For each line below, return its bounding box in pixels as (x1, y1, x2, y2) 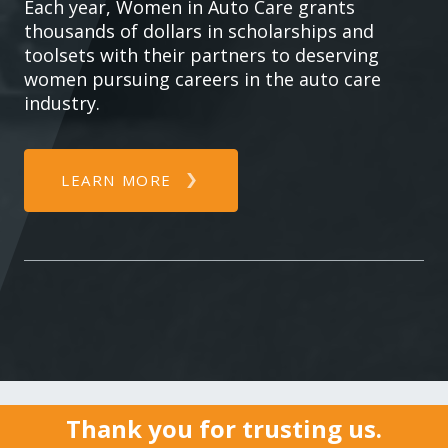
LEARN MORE (61, 170, 172, 190)
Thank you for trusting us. (66, 412, 382, 445)
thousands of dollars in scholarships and (24, 19, 374, 43)
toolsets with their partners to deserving (24, 43, 379, 67)
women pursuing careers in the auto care (24, 67, 381, 91)
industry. (24, 91, 100, 115)
